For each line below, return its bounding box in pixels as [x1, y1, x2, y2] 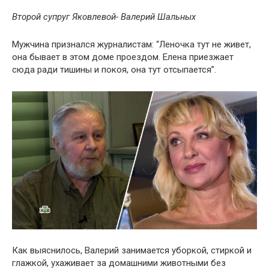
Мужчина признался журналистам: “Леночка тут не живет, [12, 39, 251, 50]
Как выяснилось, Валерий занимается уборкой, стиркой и [12, 244, 252, 256]
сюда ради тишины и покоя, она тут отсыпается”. [12, 64, 216, 76]
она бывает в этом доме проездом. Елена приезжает [12, 52, 234, 63]
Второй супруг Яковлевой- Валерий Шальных [12, 11, 198, 23]
